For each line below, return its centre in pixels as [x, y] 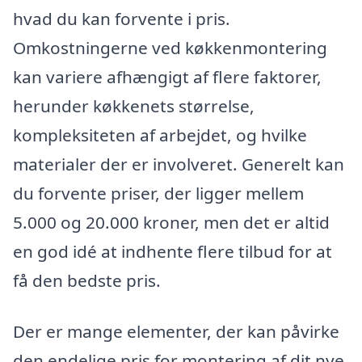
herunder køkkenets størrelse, [134, 105]
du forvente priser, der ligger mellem [158, 193]
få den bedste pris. [87, 280]
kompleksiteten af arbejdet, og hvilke [160, 135]
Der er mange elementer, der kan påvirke [176, 332]
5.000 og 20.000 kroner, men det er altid [171, 222]
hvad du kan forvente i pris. [122, 18]
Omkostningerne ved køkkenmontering [170, 47]
